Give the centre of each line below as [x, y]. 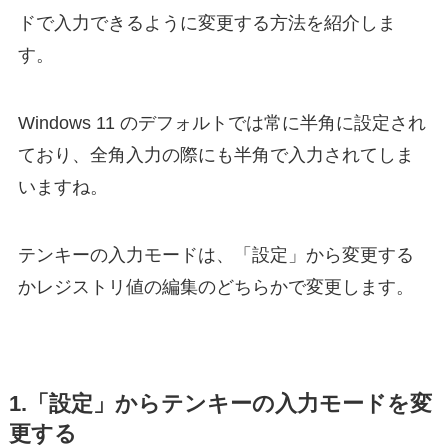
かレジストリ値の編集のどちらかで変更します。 [215, 286]
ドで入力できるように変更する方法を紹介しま [206, 22]
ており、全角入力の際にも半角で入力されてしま [215, 154]
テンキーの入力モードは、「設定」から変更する [215, 254]
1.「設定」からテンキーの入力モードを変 [220, 403]
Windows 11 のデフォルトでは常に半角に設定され [221, 122]
